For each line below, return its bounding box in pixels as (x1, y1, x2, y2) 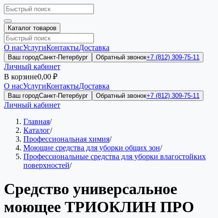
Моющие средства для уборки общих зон (23, 144, 160, 152)
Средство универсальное (4, 180, 177, 198)
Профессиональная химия (23, 135, 109, 143)
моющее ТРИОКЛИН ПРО (4, 198, 194, 216)
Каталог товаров (8, 24, 56, 32)
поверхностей (23, 161, 70, 169)
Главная (23, 117, 50, 126)
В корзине (4, 73, 37, 81)
